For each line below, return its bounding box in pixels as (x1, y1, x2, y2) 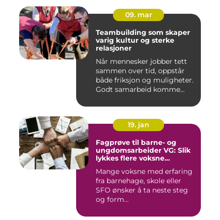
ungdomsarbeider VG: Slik (96, 146, 191, 155)
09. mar (125, 10, 152, 20)
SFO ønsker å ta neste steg (96, 186, 188, 195)
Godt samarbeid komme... (96, 85, 185, 94)
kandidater (96, 162, 136, 171)
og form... (96, 195, 129, 204)
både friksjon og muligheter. (96, 76, 193, 85)
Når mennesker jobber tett (96, 57, 187, 66)
